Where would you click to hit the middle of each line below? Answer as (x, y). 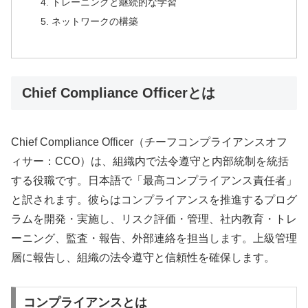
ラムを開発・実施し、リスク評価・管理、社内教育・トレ (154, 219)
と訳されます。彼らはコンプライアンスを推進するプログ (154, 199)
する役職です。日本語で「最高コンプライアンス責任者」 (154, 180)
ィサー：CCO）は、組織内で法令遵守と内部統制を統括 (150, 161)
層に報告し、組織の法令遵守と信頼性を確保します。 (143, 257)
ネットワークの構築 (95, 22)
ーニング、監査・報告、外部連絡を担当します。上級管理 (154, 238)
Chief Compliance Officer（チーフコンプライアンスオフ (149, 142)
